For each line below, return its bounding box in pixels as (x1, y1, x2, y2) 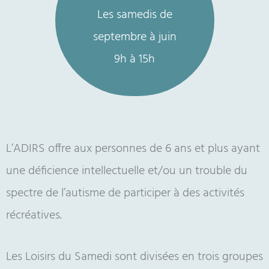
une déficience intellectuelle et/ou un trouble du (6, 162, 247, 181)
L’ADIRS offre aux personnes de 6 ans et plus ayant (6, 139, 260, 159)
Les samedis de (97, 5, 172, 25)
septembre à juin (92, 28, 177, 47)
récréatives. (6, 206, 62, 226)
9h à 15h (114, 50, 155, 70)
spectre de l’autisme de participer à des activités (6, 184, 244, 204)
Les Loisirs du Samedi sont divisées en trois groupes (6, 247, 263, 267)
